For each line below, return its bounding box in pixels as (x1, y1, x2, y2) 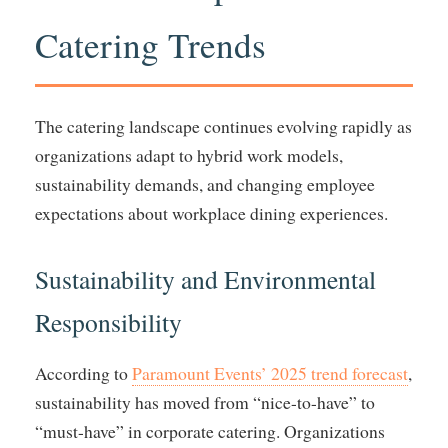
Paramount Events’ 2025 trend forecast (132, 361, 408, 386)
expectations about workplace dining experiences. (35, 201, 388, 226)
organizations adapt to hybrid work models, (35, 143, 343, 168)
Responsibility (35, 305, 182, 340)
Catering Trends (35, 21, 266, 69)
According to (35, 361, 132, 386)
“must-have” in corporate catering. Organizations (35, 419, 385, 444)
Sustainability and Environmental (35, 262, 376, 297)
